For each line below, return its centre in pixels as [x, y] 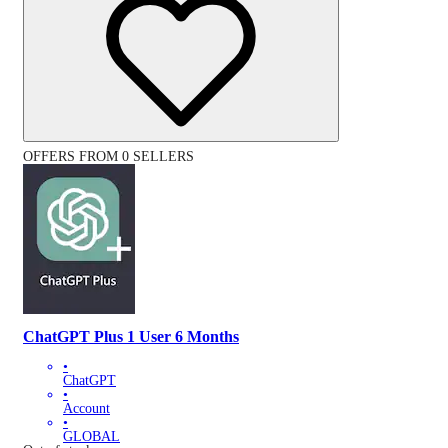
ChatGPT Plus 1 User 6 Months [131, 336]
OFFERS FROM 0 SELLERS [108, 156]
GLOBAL [91, 437]
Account [86, 409]
